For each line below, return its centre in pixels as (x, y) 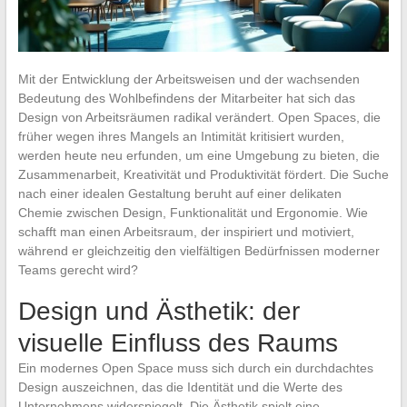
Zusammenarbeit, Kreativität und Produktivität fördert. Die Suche (203, 174)
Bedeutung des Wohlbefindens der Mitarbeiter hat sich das (186, 98)
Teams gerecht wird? (79, 269)
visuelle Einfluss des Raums (178, 342)
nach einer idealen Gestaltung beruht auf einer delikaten (179, 193)
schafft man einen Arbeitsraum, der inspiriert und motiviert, (186, 231)
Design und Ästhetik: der (159, 311)
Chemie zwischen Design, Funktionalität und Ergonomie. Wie (193, 212)
